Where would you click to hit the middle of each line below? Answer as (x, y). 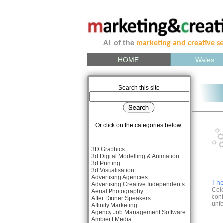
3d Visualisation (112, 170)
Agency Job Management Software (138, 212)
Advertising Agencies (119, 177)
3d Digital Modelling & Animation (135, 156)
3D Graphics (108, 149)
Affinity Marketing (114, 205)
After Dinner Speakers (121, 198)
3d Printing (106, 163)
